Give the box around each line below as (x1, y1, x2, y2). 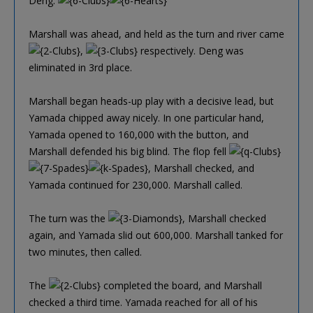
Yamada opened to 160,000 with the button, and (29, 127, 249, 141)
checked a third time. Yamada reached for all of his (29, 295, 258, 309)
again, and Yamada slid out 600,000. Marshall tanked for (29, 228, 283, 242)
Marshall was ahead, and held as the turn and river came (29, 27, 284, 41)
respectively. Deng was (138, 43, 244, 57)
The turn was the (29, 211, 108, 225)
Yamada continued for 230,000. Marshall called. (29, 177, 242, 191)
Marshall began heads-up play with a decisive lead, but (29, 94, 274, 108)
